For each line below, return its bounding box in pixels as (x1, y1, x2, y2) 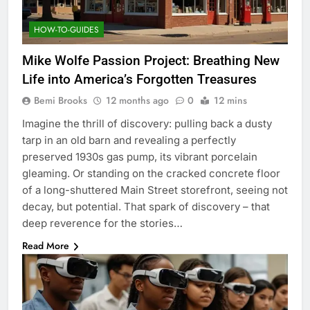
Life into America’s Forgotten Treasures (22, 71, 257, 88)
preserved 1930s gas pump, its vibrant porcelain (22, 150, 257, 164)
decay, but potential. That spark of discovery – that (22, 200, 270, 214)
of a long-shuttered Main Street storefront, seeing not (22, 183, 288, 197)
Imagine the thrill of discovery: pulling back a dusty (22, 117, 272, 131)
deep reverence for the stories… (22, 217, 183, 230)
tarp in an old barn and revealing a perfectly (22, 134, 236, 147)
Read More (22, 239, 69, 253)
